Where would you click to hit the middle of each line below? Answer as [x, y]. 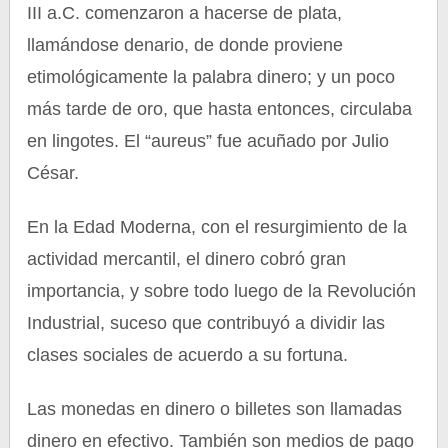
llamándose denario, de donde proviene [185, 45]
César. [53, 173]
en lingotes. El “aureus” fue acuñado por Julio [208, 141]
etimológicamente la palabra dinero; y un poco [211, 77]
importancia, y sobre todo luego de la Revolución [222, 291]
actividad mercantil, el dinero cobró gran [187, 259]
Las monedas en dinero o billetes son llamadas [215, 409]
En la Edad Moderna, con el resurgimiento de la [217, 227]
